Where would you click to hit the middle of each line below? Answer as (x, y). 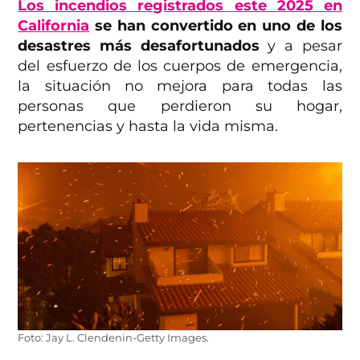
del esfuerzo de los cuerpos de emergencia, (180, 65)
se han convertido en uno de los (216, 25)
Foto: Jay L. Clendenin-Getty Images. (114, 337)
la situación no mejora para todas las (180, 86)
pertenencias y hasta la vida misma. (148, 126)
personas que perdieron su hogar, (180, 106)
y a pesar (301, 45)
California (54, 25)
